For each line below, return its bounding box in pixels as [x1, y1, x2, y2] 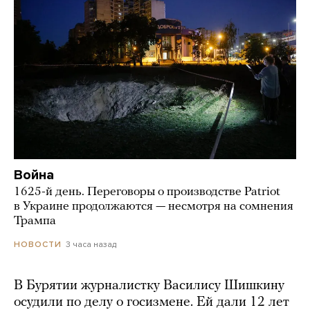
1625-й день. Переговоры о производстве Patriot [14, 185, 280, 199]
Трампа [14, 214, 56, 228]
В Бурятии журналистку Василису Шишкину [14, 278, 284, 293]
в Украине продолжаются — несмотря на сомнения [14, 199, 293, 213]
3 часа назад [66, 239, 116, 249]
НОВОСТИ [14, 239, 62, 249]
